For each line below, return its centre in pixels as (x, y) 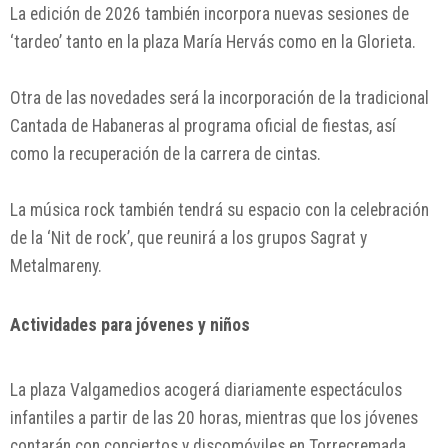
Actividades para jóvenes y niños (130, 325)
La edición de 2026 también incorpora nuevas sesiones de (209, 14)
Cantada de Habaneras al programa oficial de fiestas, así (203, 126)
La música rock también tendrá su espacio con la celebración (219, 210)
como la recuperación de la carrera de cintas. (165, 154)
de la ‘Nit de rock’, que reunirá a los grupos (160, 238)
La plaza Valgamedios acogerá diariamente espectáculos (206, 390)
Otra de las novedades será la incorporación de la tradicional (219, 98)
